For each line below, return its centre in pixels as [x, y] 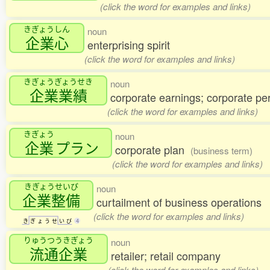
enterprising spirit [129, 45]
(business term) [221, 151]
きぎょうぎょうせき [58, 81]
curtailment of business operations [179, 202]
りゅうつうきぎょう [58, 240]
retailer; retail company [166, 256]
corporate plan [153, 150]
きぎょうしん [47, 29]
